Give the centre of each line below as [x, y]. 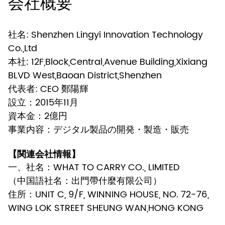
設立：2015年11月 [43, 102]
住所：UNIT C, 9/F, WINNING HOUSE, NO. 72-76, [108, 194]
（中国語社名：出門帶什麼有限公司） [85, 181]
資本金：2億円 [38, 116]
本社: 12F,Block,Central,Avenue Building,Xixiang [108, 62]
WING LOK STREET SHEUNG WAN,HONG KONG [106, 208]
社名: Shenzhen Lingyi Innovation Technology [105, 35]
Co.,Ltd [23, 48]
